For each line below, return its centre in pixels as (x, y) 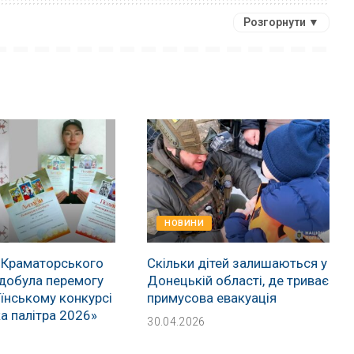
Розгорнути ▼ (282, 22)
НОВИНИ (185, 223)
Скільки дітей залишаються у (237, 263)
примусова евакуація (212, 298)
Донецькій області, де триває (238, 280)
